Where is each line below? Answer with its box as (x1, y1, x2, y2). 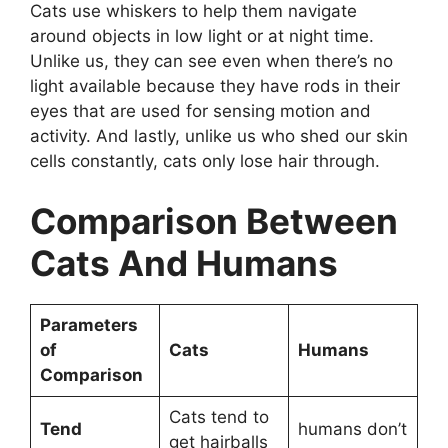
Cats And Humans (30, 241, 338, 284)
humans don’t (297, 418, 407, 439)
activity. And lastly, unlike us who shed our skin (30, 126, 408, 147)
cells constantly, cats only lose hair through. (30, 151, 380, 172)
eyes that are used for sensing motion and (30, 101, 371, 122)
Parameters (39, 314, 138, 335)
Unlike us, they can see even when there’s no (30, 51, 393, 72)
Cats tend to (168, 406, 269, 427)
